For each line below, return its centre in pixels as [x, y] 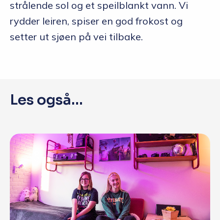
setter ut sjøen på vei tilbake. [76, 37]
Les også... [46, 100]
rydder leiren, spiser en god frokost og [96, 21]
